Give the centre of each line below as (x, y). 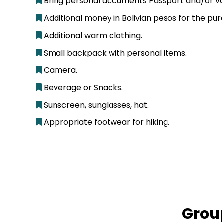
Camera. (59, 70)
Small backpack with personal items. (114, 53)
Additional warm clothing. (92, 35)
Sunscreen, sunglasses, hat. (95, 105)
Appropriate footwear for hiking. (106, 122)
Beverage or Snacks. (82, 87)
